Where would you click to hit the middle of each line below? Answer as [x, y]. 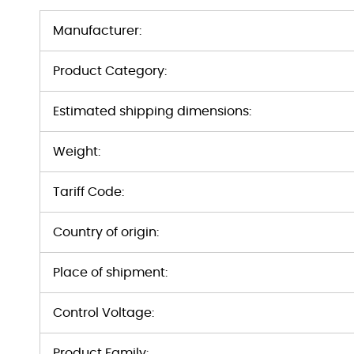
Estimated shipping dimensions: [152, 111]
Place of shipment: [110, 273]
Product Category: [110, 71]
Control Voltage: [104, 313]
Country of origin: [106, 232]
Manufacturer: [97, 31]
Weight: [77, 152]
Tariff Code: [88, 192]
